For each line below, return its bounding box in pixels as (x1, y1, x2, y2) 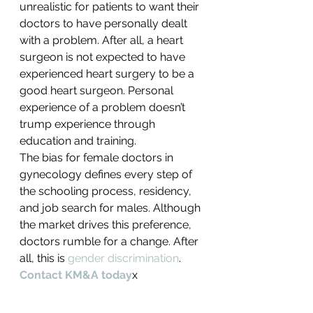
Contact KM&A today (20, 268, 132, 282)
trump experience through (20, 117, 158, 131)
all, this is (20, 252, 68, 265)
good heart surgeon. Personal (20, 84, 176, 98)
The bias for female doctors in (20, 151, 176, 165)
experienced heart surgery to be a (20, 67, 197, 81)
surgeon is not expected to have (20, 50, 188, 64)
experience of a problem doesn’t (20, 101, 188, 115)
